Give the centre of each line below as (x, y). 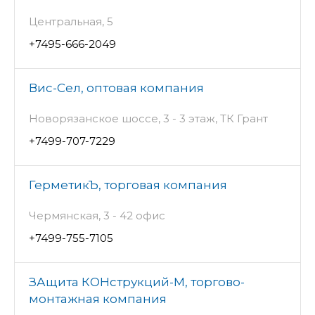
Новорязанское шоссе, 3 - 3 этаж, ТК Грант (148, 119)
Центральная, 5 (71, 22)
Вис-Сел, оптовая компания (116, 88)
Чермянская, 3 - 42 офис (97, 216)
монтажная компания (98, 299)
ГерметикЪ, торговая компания (128, 185)
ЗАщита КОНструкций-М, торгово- (137, 282)
